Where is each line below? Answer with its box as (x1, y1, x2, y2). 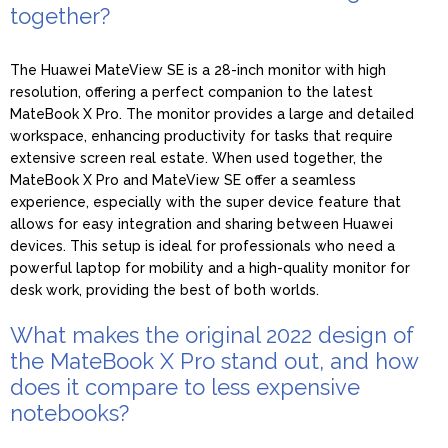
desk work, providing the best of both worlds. (10, 281, 319, 298)
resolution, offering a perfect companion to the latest (10, 83, 373, 100)
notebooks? (10, 399, 129, 426)
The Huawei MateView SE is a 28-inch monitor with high (10, 61, 386, 78)
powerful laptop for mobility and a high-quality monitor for (10, 259, 410, 276)
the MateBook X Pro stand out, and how (10, 347, 418, 374)
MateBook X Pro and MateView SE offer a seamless (10, 171, 356, 188)
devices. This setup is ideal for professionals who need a (10, 237, 395, 254)
